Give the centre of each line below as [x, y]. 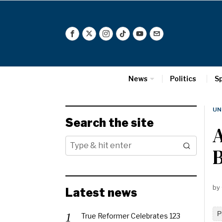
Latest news [101, 193]
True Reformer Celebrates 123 [131, 216]
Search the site [110, 123]
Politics [183, 79]
